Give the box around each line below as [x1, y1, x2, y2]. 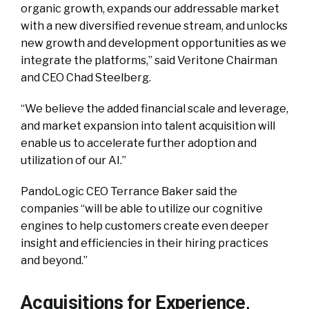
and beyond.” [21, 254, 88, 268]
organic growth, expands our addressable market [21, 2, 279, 16]
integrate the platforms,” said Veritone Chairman [21, 54, 277, 68]
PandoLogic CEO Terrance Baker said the [21, 185, 237, 199]
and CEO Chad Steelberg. [21, 71, 151, 85]
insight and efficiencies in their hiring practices [21, 237, 268, 250]
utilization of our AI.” [21, 154, 126, 168]
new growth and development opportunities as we [21, 37, 286, 50]
